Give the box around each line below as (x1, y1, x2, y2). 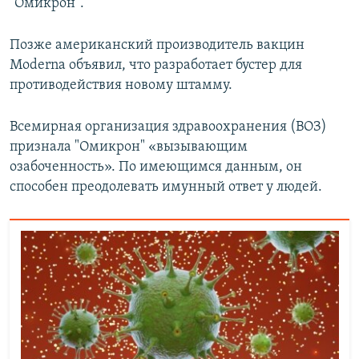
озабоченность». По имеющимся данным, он (10, 159, 302, 175)
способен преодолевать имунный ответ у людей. (10, 179, 322, 195)
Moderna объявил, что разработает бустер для (10, 57, 302, 73)
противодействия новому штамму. (10, 77, 232, 93)
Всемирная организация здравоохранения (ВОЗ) (10, 119, 327, 135)
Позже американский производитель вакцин (10, 37, 305, 53)
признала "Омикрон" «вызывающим (10, 139, 248, 155)
